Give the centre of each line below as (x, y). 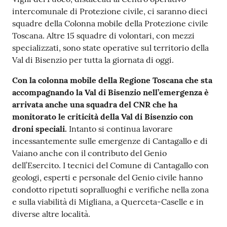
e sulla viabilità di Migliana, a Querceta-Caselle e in (108, 202)
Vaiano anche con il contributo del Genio (89, 153)
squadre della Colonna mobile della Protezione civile (110, 24)
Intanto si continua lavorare (121, 129)
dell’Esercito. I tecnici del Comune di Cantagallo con (110, 165)
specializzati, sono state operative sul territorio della (110, 48)
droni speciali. (41, 129)
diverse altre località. (51, 214)
